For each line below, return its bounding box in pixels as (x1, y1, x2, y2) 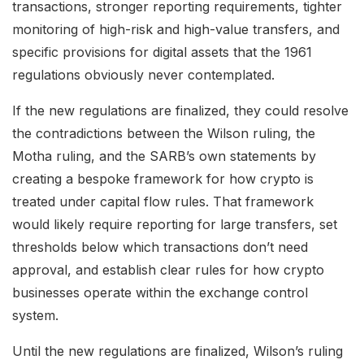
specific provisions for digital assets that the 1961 (12, 43, 312, 60)
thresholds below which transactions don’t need (12, 238, 308, 255)
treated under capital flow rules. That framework (12, 193, 314, 210)
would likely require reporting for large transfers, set (12, 215, 337, 232)
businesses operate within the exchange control (12, 284, 308, 301)
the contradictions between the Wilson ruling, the (12, 124, 315, 141)
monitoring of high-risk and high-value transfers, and (12, 20, 340, 37)
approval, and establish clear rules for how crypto (12, 261, 324, 278)
